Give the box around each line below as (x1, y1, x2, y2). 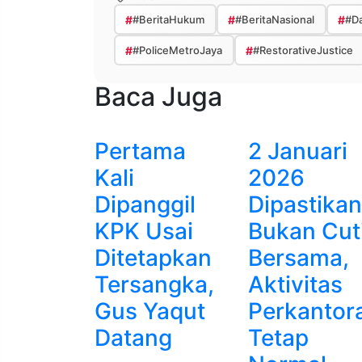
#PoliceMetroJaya (132, 43, 222, 57)
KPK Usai (95, 217, 193, 246)
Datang (95, 324, 172, 352)
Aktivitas (248, 271, 343, 299)
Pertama (95, 137, 186, 166)
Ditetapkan (95, 244, 212, 272)
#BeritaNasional (234, 12, 314, 26)
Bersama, (248, 244, 349, 272)
